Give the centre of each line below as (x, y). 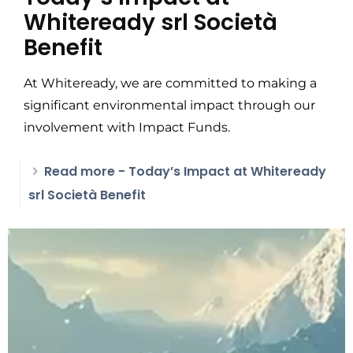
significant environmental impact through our (169, 105)
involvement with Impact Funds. (127, 127)
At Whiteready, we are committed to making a (170, 83)
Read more (80, 171)
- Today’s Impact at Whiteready (221, 171)
